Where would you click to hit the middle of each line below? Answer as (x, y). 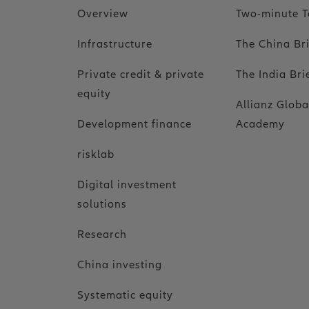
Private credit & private (141, 74)
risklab (96, 154)
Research (102, 235)
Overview (103, 14)
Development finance (134, 124)
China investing (120, 265)
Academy (261, 124)
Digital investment (127, 185)
